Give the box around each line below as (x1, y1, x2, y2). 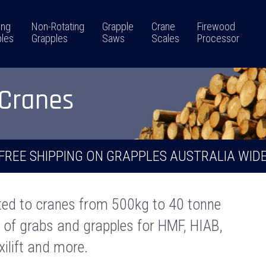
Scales (151, 32, 179, 45)
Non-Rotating (31, 20, 84, 33)
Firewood (197, 20, 235, 33)
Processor (197, 32, 239, 45)
